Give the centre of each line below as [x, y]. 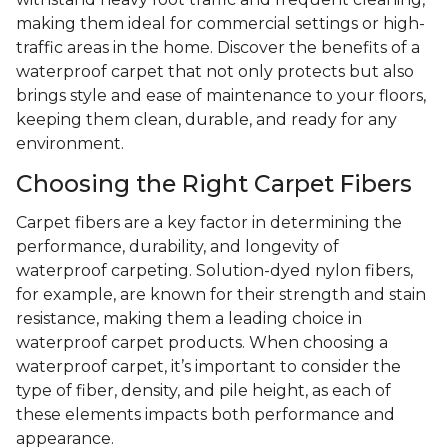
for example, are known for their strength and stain [221, 295]
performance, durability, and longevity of [177, 247]
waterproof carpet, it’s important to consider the [208, 367]
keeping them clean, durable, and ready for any [206, 120]
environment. [70, 144]
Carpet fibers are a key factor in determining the [209, 223]
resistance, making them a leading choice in [189, 319]
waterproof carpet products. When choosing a [202, 343]
